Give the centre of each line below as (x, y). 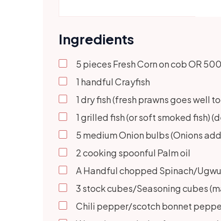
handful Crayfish (115, 82)
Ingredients (96, 39)
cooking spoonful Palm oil (137, 153)
